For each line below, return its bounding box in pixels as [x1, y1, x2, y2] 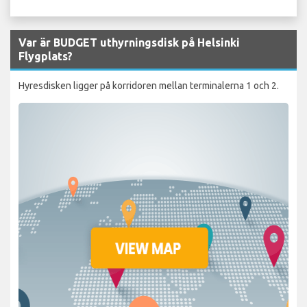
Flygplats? [19, 49, 73, 62]
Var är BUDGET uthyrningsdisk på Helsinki [19, 36, 240, 49]
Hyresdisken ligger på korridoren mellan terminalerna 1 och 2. [19, 79, 279, 91]
